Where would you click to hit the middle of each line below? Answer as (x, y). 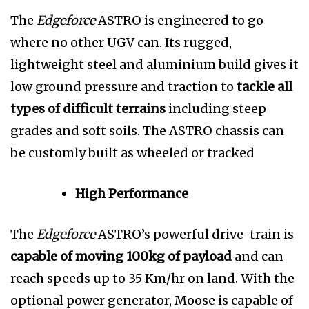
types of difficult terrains (88, 109)
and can (258, 257)
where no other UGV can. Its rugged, (121, 43)
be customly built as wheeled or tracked (132, 153)
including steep (216, 109)
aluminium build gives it (222, 65)
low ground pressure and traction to (123, 87)
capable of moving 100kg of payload (121, 257)
